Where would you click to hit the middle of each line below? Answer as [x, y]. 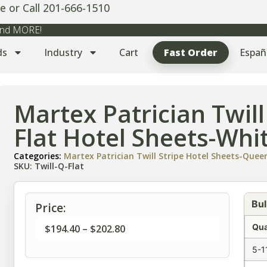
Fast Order [191, 53]
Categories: [39, 156]
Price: [51, 208]
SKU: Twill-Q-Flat [49, 166]
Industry [63, 53]
